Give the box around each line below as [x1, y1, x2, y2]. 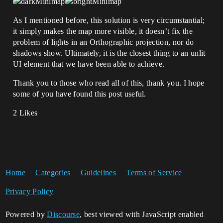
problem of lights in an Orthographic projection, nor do [13, 38, 194, 47]
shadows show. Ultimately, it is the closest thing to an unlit [13, 49, 206, 58]
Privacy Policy [5, 187, 54, 196]
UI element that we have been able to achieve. [13, 60, 165, 69]
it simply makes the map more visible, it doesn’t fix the [13, 27, 193, 36]
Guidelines [80, 168, 116, 177]
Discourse [47, 210, 80, 219]
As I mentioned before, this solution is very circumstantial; [13, 16, 205, 25]
